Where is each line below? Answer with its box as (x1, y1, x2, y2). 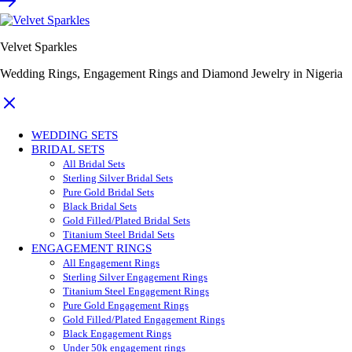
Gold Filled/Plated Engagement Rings (63, 313, 225, 326)
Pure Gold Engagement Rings (63, 299, 189, 312)
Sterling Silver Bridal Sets (63, 172, 173, 185)
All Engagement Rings (63, 257, 159, 269)
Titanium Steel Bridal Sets (63, 229, 174, 241)
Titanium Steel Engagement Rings (63, 285, 209, 298)
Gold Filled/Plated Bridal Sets (63, 214, 190, 227)
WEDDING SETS (31, 129, 118, 142)
